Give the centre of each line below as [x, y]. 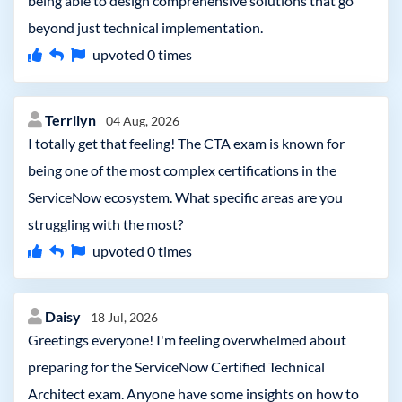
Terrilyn [72, 120]
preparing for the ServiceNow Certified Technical [176, 367]
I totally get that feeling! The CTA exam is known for [186, 143]
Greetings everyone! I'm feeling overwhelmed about [187, 340]
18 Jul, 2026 [124, 317]
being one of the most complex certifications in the [182, 170]
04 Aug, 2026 [143, 121]
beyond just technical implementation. [145, 27]
